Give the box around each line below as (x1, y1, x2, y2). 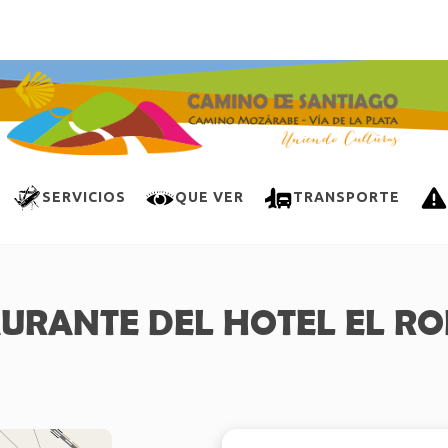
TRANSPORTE (292, 188, 400, 205)
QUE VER (174, 188, 244, 205)
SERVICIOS (41, 188, 126, 205)
